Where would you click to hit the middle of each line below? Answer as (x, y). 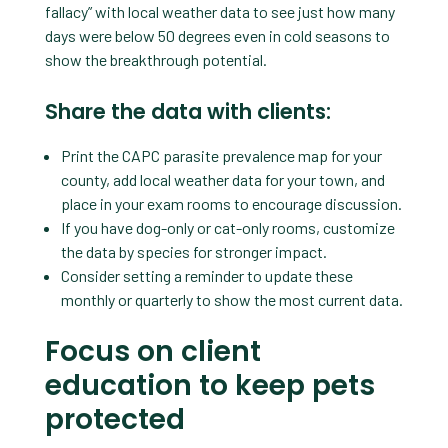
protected (114, 419)
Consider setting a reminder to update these (206, 275)
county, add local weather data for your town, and (222, 179)
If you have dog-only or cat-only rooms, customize (227, 227)
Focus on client (152, 351)
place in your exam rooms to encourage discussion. (231, 203)
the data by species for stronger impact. (193, 251)
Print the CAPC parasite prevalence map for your (221, 155)
